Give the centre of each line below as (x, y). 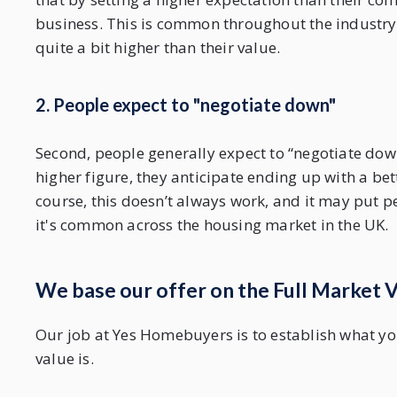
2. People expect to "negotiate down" (186, 105)
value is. (65, 359)
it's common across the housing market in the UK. (212, 225)
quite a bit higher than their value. (158, 48)
